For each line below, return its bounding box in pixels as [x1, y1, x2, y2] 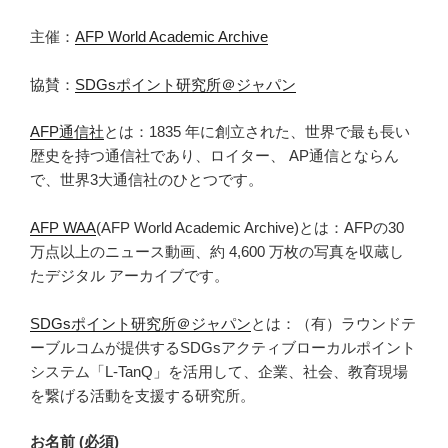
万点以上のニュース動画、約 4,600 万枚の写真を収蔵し [30, 242, 404, 260]
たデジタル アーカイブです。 [30, 266, 229, 284]
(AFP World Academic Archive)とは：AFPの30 [96, 218, 404, 236]
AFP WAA [30, 218, 96, 236]
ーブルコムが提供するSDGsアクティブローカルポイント [30, 338, 416, 356]
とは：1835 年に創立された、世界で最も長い [104, 122, 410, 140]
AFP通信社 [30, 122, 104, 140]
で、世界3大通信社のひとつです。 [30, 170, 263, 188]
